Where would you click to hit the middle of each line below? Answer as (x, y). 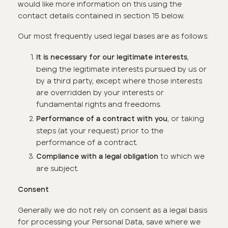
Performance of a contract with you (102, 119)
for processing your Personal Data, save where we (109, 222)
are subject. (57, 168)
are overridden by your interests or (100, 93)
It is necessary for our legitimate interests (111, 58)
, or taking (186, 118)
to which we (181, 156)
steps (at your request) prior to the (99, 131)
